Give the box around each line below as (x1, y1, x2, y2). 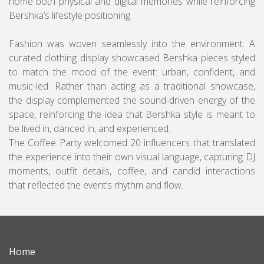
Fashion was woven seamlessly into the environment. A (9, 37, 255, 50)
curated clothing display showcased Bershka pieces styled (9, 51, 255, 64)
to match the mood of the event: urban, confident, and (9, 65, 255, 78)
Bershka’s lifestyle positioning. (9, 9, 132, 22)
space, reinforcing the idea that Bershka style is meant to (9, 108, 255, 121)
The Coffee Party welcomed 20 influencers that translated (9, 136, 255, 149)
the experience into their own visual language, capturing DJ (9, 150, 255, 163)
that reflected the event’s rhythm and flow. (9, 179, 183, 192)
